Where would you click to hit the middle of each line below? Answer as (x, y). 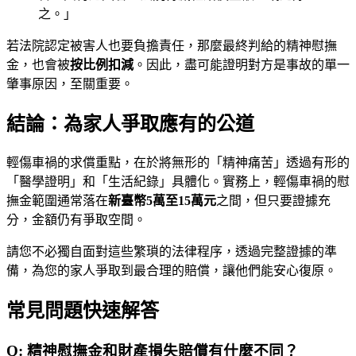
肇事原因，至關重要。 (70, 84)
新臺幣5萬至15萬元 (162, 200)
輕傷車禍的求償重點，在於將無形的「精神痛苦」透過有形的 (178, 162)
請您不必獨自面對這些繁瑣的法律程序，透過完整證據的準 (172, 251)
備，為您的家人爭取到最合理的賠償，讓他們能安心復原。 (172, 270)
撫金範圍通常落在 (57, 200)
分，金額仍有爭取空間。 (76, 219)
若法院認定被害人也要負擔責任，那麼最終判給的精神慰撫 (172, 46)
